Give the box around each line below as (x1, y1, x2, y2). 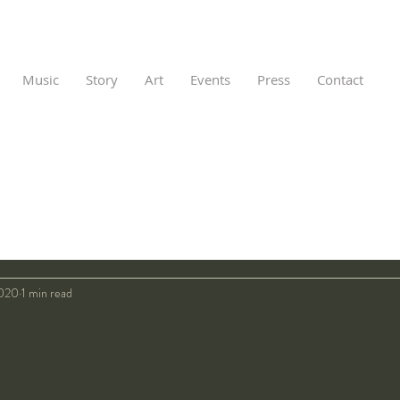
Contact (316, 71, 363, 88)
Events (189, 71, 230, 88)
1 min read (21, 283, 72, 302)
